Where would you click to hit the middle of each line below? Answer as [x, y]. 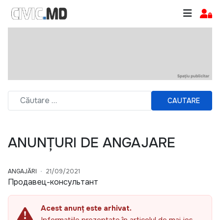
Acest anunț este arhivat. [86, 208]
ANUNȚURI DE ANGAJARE [92, 143]
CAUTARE [184, 100]
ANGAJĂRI [22, 172]
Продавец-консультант [53, 182]
